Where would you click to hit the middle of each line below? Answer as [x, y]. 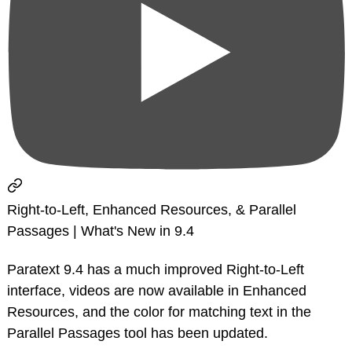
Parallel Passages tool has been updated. [137, 334]
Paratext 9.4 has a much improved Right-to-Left [156, 270]
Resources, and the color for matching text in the [159, 312]
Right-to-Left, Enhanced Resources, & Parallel [152, 210]
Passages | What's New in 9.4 [101, 231]
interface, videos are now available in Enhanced [157, 291]
